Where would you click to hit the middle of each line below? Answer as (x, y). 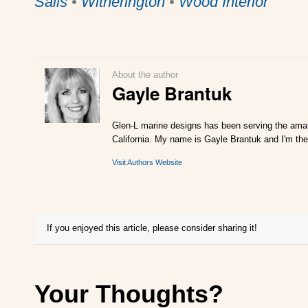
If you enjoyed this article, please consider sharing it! (152, 228)
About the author (145, 75)
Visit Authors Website (147, 163)
